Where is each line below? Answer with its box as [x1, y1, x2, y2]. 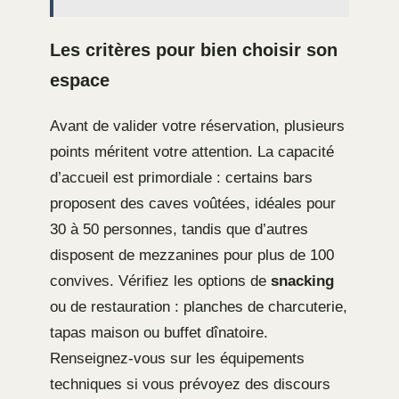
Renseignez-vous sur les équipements [50, 349, 305, 367]
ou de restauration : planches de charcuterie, [50, 297, 347, 315]
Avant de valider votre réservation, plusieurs [50, 117, 345, 134]
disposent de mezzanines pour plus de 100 [50, 246, 334, 264]
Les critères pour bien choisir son [50, 39, 338, 60]
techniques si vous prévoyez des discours [50, 375, 330, 393]
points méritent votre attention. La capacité [50, 142, 334, 160]
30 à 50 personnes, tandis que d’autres [50, 220, 308, 238]
